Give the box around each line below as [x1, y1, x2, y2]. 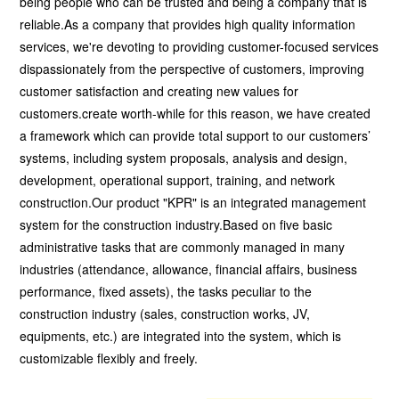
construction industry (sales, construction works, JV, [20, 304, 311, 322]
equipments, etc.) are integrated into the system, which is [20, 326, 342, 345]
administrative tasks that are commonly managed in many [20, 237, 346, 256]
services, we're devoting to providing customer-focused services [20, 37, 379, 55]
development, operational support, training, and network [20, 170, 336, 189]
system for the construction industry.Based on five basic [20, 215, 333, 233]
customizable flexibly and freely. [20, 348, 199, 367]
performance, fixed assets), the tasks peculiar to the [20, 281, 313, 300]
